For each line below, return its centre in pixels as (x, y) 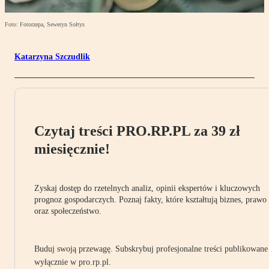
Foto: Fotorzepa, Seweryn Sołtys (45, 25)
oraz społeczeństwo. (68, 211)
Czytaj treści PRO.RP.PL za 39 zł (137, 131)
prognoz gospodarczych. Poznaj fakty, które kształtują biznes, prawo (150, 200)
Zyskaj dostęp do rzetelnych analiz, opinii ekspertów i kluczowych (147, 189)
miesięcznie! (72, 149)
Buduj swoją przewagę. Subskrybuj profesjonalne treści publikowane (151, 249)
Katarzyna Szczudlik (52, 57)
